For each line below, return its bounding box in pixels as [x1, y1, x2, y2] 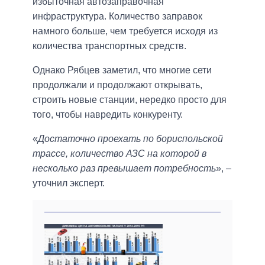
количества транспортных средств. [33, 40, 186, 51]
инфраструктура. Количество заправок [33, 11, 202, 21]
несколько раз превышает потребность [33, 163, 216, 173]
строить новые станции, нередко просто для [33, 94, 227, 105]
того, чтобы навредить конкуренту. [33, 109, 183, 119]
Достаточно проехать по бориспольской [38, 133, 223, 144]
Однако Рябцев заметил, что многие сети [33, 64, 212, 75]
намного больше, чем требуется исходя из [33, 25, 218, 36]
